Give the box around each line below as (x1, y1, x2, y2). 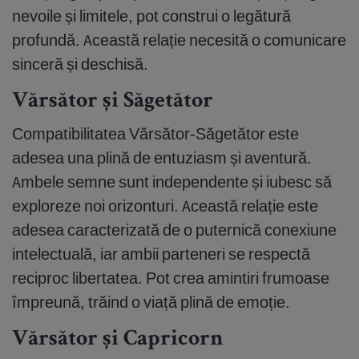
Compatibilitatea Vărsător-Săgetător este (12, 123, 299, 144)
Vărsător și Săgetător (12, 91, 213, 114)
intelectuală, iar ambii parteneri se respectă (12, 244, 310, 264)
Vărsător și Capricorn (12, 329, 224, 352)
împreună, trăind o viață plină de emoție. (12, 292, 290, 313)
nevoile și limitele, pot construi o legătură (12, 6, 291, 26)
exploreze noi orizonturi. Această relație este (12, 196, 318, 216)
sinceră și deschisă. (12, 54, 148, 75)
